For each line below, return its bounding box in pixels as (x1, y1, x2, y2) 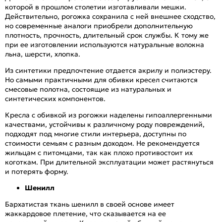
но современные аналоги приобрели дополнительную (5, 21, 193, 30)
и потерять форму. (5, 166, 68, 176)
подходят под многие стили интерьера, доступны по (5, 129, 186, 138)
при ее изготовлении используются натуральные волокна (5, 40, 204, 49)
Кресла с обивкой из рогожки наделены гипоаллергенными (5, 110, 212, 119)
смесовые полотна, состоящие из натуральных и (5, 84, 171, 94)
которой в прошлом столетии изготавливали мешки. (5, 2, 186, 11)
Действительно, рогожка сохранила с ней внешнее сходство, (5, 11, 216, 21)
